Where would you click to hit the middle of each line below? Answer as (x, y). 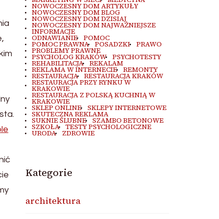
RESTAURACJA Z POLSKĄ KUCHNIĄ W (93, 95)
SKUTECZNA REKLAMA (70, 114)
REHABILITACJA (57, 63)
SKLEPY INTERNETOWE (127, 108)
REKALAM (107, 63)
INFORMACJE (53, 32)
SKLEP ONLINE (56, 108)
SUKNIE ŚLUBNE (59, 120)
